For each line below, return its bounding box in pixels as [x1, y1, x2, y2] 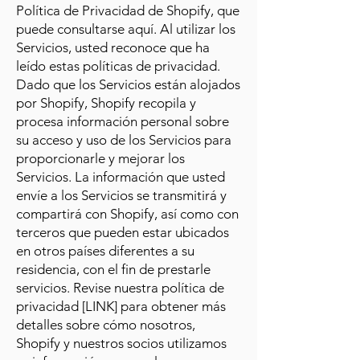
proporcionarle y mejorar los [16, 150, 185, 166]
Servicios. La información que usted [16, 169, 225, 185]
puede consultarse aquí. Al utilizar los [16, 21, 235, 37]
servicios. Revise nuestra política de [16, 280, 224, 296]
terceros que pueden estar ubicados [16, 224, 229, 240]
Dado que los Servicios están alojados [16, 76, 240, 92]
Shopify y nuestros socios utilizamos [16, 335, 227, 351]
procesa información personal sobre [16, 113, 229, 129]
